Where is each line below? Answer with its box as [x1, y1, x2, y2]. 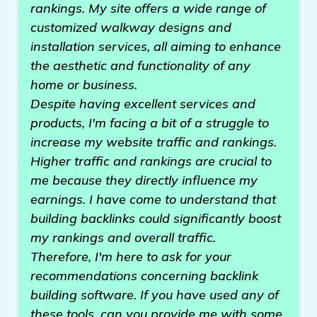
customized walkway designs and [30, 19, 231, 35]
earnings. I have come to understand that [30, 191, 276, 207]
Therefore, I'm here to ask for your [30, 248, 231, 265]
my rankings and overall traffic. [30, 229, 216, 246]
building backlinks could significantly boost [30, 210, 281, 226]
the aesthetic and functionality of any [30, 57, 250, 74]
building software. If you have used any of [30, 287, 279, 303]
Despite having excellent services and [30, 96, 255, 112]
